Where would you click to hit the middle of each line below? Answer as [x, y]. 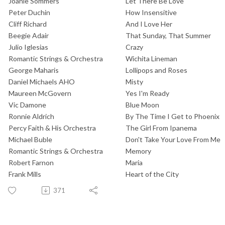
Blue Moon [142, 104]
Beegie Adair [29, 35]
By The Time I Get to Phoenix [173, 116]
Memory [138, 151]
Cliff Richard [28, 24]
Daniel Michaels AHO [42, 81]
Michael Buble [30, 139]
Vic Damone [27, 104]
